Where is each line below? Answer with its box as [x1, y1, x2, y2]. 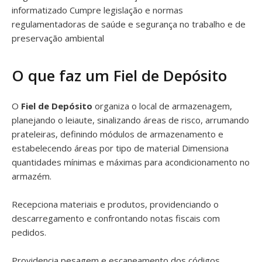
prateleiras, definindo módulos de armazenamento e [12, 128, 223, 140]
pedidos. [12, 226, 46, 238]
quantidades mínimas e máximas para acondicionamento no [12, 156, 250, 168]
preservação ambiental [12, 32, 104, 44]
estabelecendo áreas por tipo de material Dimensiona [12, 142, 229, 154]
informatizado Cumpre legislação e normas [12, 4, 183, 16]
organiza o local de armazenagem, [92, 100, 232, 112]
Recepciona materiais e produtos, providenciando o [12, 198, 219, 210]
